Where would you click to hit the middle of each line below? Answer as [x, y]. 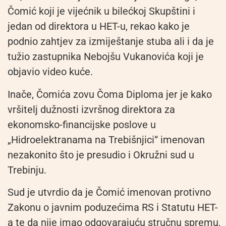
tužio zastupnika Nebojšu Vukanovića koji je [106, 57]
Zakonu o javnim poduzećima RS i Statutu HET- [113, 208]
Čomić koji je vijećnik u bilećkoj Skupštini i [101, 11]
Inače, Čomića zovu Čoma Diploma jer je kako [110, 94]
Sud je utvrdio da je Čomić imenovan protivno [109, 192]
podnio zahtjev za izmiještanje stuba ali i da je [111, 42]
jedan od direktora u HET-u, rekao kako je [99, 26]
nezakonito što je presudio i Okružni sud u [101, 155]
